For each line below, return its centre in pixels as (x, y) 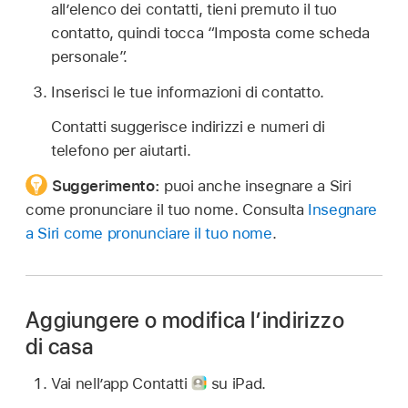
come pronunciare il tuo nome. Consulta (167, 209)
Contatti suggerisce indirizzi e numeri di (188, 127)
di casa (60, 347)
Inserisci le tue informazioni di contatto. (188, 92)
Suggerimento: (107, 186)
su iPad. (236, 383)
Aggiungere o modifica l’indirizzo (185, 320)
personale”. (90, 56)
